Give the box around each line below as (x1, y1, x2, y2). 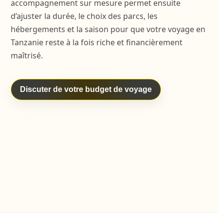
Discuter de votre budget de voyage (19, 85, 152, 93)
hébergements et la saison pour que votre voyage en (10, 24, 205, 35)
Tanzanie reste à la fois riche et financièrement (10, 37, 182, 48)
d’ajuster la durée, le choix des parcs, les (10, 11, 158, 21)
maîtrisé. (10, 50, 43, 61)
